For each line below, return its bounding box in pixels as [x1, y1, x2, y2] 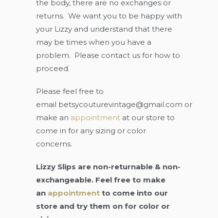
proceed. [36, 64, 73, 73]
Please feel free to [36, 87, 104, 96]
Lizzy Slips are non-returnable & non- [36, 162, 181, 171]
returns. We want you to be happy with [36, 11, 182, 20]
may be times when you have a [36, 37, 151, 47]
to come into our [102, 188, 168, 198]
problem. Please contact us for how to [36, 51, 180, 60]
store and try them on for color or [36, 201, 170, 211]
